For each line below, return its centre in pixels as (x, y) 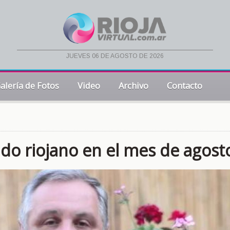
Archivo (133, 85)
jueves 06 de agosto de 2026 (115, 56)
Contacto (185, 85)
